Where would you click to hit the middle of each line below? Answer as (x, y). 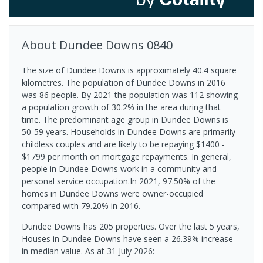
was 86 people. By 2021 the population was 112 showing (130, 95)
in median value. (53, 251)
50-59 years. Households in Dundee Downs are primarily (129, 132)
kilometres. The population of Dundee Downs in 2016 (124, 83)
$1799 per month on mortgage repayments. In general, (127, 157)
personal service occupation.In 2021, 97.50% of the (119, 181)
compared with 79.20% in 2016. (81, 206)
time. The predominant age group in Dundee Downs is (125, 120)
